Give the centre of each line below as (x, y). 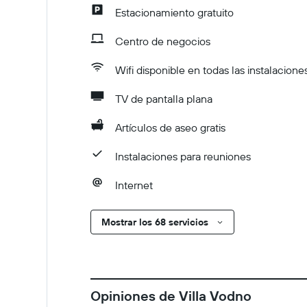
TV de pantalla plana (164, 99)
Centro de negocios (163, 41)
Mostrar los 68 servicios (155, 222)
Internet (134, 185)
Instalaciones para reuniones (183, 156)
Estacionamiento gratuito (174, 12)
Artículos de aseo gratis (170, 127)
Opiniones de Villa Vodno (171, 296)
